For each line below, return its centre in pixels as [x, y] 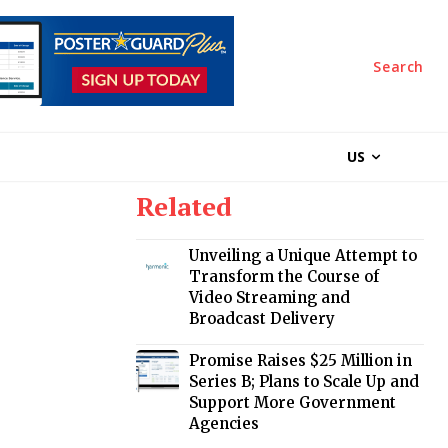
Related [184, 206]
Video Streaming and [270, 298]
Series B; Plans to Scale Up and [304, 382]
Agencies [224, 424]
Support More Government [293, 403]
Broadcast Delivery [262, 319]
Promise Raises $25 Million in [301, 361]
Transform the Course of [284, 277]
